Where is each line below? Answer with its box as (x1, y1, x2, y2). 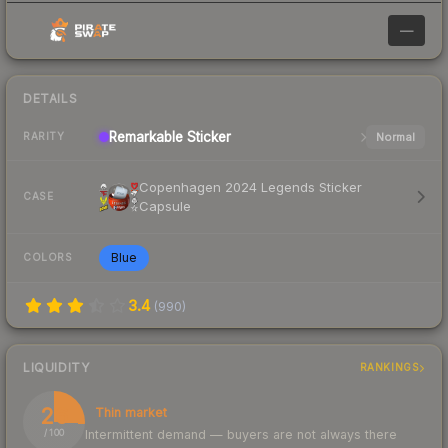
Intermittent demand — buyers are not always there (85, 426, 397, 442)
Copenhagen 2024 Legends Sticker (139, 178, 362, 195)
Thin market (95, 404, 167, 420)
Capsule (139, 197, 191, 214)
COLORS (23, 251, 72, 264)
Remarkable (109, 128, 183, 145)
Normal (375, 129, 415, 144)
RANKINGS (359, 361, 420, 374)
